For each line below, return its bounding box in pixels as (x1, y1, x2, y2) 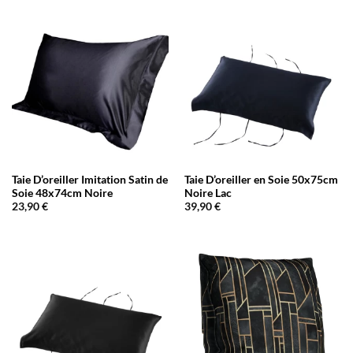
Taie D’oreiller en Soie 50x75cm (184, 173, 338, 186)
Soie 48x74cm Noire (11, 186, 113, 199)
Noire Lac (184, 186, 232, 199)
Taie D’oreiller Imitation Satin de (11, 173, 168, 186)
